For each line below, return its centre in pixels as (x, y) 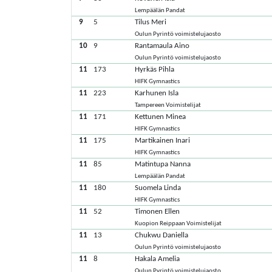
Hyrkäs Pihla (155, 70)
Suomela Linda (158, 188)
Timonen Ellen (158, 212)
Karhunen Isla (157, 93)
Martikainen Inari (163, 141)
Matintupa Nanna (163, 164)
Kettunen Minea (161, 117)
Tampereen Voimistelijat (168, 105)
